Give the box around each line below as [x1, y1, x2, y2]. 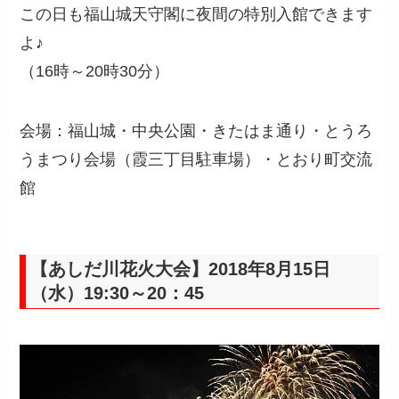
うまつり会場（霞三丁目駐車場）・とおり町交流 [20, 151, 373, 169]
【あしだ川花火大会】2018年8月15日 [30, 259, 331, 280]
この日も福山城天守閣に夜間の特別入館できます [20, 4, 373, 23]
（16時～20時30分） [20, 61, 170, 80]
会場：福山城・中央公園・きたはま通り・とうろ [20, 122, 373, 141]
